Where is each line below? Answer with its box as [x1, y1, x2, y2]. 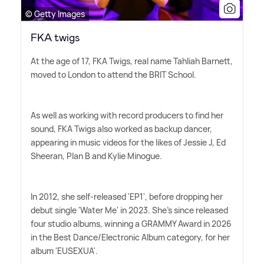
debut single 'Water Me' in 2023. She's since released [31, 204, 228, 216]
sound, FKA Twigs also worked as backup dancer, [31, 123, 212, 134]
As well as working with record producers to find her [31, 109, 223, 121]
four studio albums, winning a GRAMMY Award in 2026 [31, 217, 232, 229]
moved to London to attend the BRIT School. [31, 68, 196, 80]
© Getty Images [25, 8, 85, 19]
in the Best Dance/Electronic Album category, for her [31, 231, 230, 243]
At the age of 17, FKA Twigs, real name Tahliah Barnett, [31, 55, 233, 67]
